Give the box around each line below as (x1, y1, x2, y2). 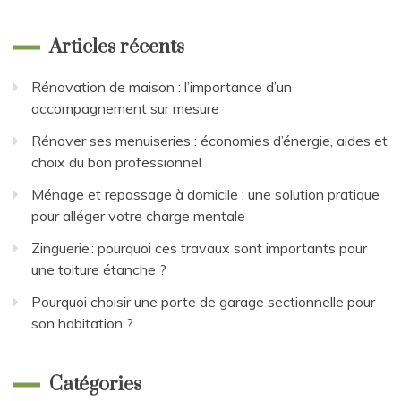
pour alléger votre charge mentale (31, 207, 245, 226)
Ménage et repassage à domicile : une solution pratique (31, 185, 380, 204)
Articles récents (49, 35, 184, 60)
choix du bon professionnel (31, 153, 201, 172)
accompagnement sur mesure (31, 99, 219, 118)
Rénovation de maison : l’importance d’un (31, 78, 292, 97)
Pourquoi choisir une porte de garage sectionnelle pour (31, 293, 375, 311)
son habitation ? (31, 314, 133, 333)
